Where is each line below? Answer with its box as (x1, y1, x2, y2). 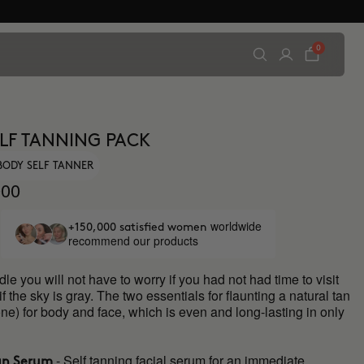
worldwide (210, 218, 262, 234)
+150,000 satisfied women (67, 222, 210, 232)
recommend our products (67, 232, 198, 249)
